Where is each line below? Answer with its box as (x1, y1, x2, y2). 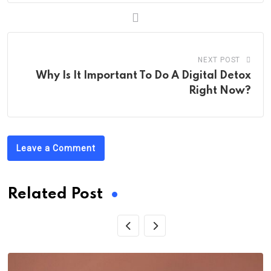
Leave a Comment (16, 143, 96, 153)
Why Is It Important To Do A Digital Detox (36, 70, 251, 81)
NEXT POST (197, 56, 241, 64)
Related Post (7, 187, 103, 202)
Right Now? (189, 85, 251, 96)
